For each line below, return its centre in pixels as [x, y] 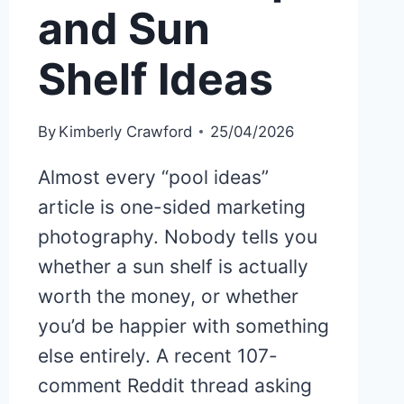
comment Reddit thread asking [174, 385]
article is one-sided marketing [171, 207]
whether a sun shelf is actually [173, 266]
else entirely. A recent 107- [157, 355]
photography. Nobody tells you [177, 236]
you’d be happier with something [183, 326]
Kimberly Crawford [125, 131]
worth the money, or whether [168, 296]
